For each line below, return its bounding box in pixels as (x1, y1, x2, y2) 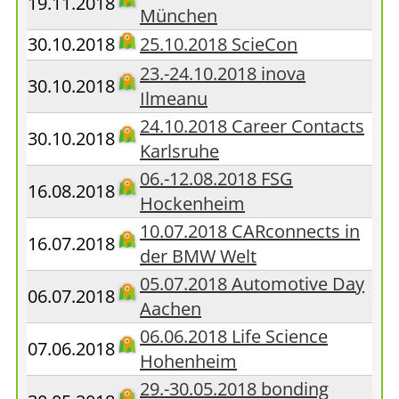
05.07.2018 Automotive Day (140, 272, 364, 296)
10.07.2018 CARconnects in (140, 219, 360, 243)
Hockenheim (140, 191, 245, 216)
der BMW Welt (140, 244, 256, 268)
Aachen (140, 297, 201, 321)
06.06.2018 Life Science (140, 324, 328, 348)
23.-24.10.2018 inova (140, 61, 305, 85)
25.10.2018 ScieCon (140, 32, 297, 56)
